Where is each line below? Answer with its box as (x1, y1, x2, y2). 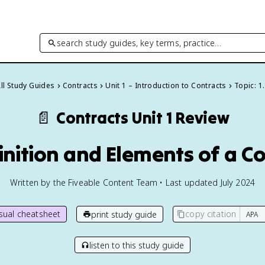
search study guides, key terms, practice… (57, 37, 222, 49)
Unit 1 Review (131, 108, 230, 128)
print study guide (91, 208, 157, 220)
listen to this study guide (89, 239, 184, 251)
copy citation (185, 208, 237, 219)
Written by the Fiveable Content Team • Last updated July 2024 (9, 177, 256, 188)
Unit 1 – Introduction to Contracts (105, 80, 227, 91)
